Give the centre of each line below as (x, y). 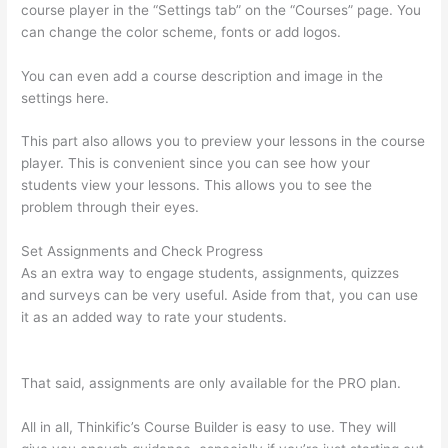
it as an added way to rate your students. (156, 317)
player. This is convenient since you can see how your (196, 163)
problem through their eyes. (110, 207)
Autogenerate (335, 317)
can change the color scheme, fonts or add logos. (181, 31)
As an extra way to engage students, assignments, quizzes (210, 273)
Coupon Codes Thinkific (98, 339)
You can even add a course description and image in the (202, 75)
